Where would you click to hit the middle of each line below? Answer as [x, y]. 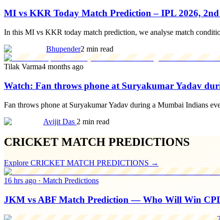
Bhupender [63, 49]
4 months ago [63, 67]
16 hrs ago [20, 181]
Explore [17, 163]
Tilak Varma [23, 67]
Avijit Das [60, 121]
